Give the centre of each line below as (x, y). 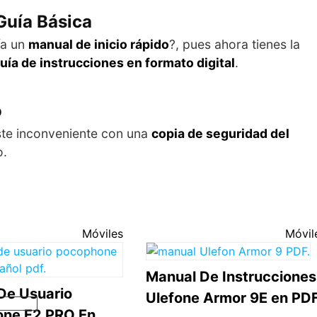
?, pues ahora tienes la (235, 44)
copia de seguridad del (220, 133)
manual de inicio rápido (99, 44)
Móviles (102, 233)
